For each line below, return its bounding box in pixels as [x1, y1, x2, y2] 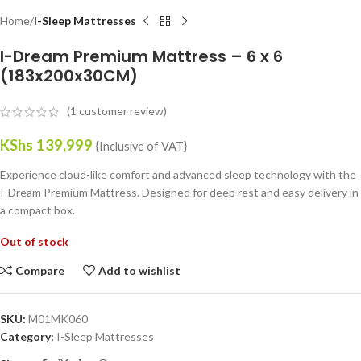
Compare [15, 263, 65, 277]
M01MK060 [28, 311, 88, 326]
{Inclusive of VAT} [96, 139, 187, 153]
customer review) [77, 104, 167, 118]
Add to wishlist [98, 263, 181, 277]
